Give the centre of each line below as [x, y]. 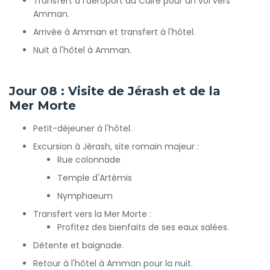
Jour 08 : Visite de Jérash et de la [115, 91]
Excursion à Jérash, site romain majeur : [116, 146]
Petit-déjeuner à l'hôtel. [83, 128]
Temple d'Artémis [95, 178]
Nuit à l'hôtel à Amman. [82, 50]
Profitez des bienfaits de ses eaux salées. [143, 227]
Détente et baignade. [78, 245]
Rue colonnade [89, 160]
